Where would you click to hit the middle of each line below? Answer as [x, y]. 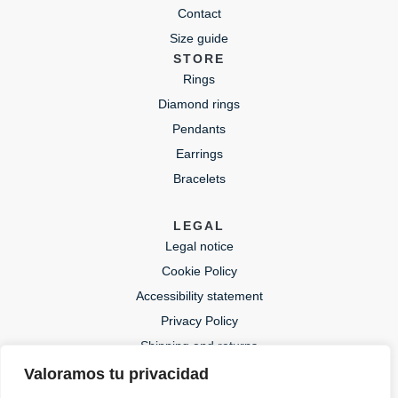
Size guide [199, 38]
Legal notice [199, 246]
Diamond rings [199, 104]
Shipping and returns [199, 346]
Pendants [199, 129]
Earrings [199, 154]
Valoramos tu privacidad [116, 374]
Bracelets [199, 179]
